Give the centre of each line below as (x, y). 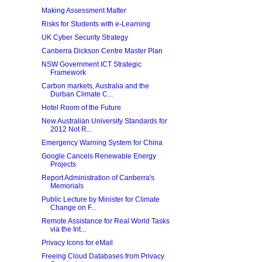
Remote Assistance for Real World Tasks (105, 221)
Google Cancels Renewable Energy (99, 156)
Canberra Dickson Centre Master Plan (102, 51)
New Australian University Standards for (104, 121)
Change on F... (73, 208)
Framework (68, 73)
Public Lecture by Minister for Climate (100, 199)
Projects (63, 164)
